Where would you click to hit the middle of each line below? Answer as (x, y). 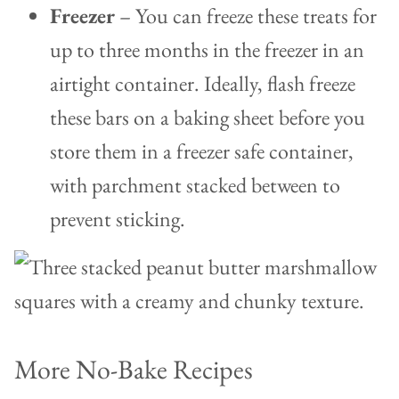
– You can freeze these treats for (246, 16)
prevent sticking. (118, 219)
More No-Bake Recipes (134, 370)
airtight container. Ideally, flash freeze (203, 84)
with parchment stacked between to (195, 185)
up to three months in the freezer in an (207, 50)
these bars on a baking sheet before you (208, 118)
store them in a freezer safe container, (202, 151)
